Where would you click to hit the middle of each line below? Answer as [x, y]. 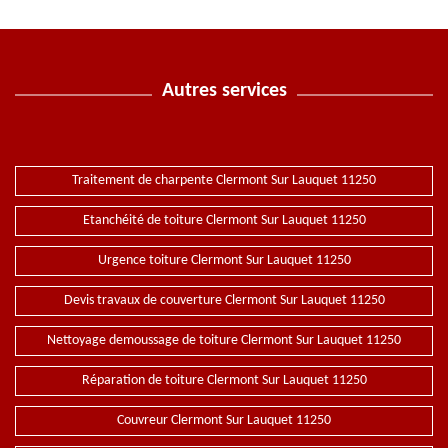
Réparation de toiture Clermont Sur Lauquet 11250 [224, 380]
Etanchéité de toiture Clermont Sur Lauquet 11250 [224, 220]
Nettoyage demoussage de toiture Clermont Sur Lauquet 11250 [224, 340]
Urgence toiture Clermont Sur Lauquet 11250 [224, 260]
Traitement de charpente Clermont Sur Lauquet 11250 [224, 180]
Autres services [224, 91]
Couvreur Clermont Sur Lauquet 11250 [224, 420]
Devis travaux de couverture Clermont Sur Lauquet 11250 [224, 300]
